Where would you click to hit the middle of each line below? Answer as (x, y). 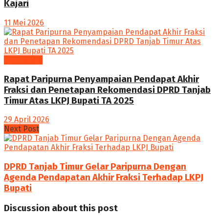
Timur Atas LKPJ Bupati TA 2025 (69, 100)
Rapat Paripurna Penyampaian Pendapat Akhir (101, 79)
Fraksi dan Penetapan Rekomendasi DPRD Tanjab (107, 90)
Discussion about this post (61, 208)
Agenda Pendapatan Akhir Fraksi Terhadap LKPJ (104, 177)
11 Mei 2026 (24, 22)
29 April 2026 (27, 120)
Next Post (22, 129)
